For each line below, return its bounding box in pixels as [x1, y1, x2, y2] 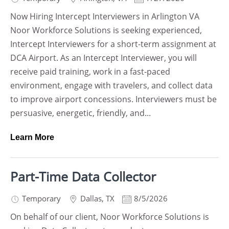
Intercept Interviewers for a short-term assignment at [10, 38, 216, 50]
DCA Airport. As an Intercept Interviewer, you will [10, 52, 197, 63]
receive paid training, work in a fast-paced [10, 66, 170, 77]
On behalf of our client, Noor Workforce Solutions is [10, 211, 209, 222]
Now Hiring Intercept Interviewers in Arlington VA [10, 11, 199, 22]
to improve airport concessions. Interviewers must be [10, 94, 217, 105]
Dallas [80, 193, 102, 203]
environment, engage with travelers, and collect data [10, 80, 213, 91]
